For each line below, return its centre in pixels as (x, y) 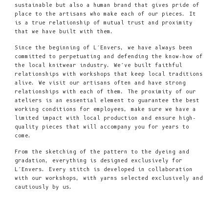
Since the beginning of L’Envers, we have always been (104, 48)
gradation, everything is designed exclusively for (99, 161)
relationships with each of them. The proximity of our (105, 92)
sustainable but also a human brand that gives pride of (107, 5)
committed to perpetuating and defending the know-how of (109, 57)
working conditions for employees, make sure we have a (105, 109)
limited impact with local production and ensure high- (105, 118)
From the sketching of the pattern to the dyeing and (102, 152)
